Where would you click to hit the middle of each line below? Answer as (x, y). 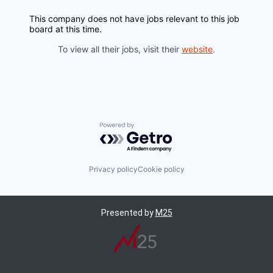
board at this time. (66, 29)
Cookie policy (161, 169)
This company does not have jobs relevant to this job (134, 19)
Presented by (128, 213)
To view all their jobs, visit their (120, 49)
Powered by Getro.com (153, 128)
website (197, 49)
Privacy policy (113, 169)
